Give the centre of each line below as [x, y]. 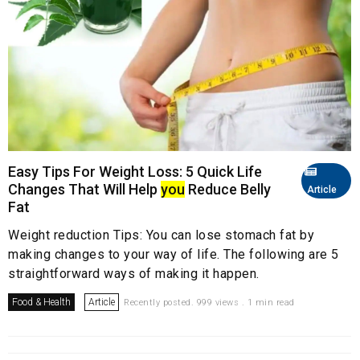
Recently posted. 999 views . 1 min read [209, 303]
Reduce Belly [228, 190]
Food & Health [41, 303]
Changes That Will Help [84, 190]
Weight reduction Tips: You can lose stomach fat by [161, 235]
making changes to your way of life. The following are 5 [174, 255]
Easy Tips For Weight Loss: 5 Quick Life [135, 172]
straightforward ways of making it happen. [134, 274]
